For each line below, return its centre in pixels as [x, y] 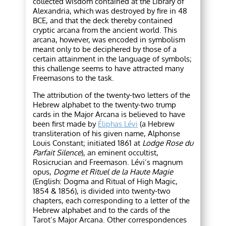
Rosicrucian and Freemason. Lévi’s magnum [108, 162]
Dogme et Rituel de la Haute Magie [114, 172]
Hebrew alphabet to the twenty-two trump [105, 105]
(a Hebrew [156, 124]
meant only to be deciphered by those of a [105, 49]
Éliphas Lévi [118, 124]
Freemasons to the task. [74, 78]
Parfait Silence [57, 153]
